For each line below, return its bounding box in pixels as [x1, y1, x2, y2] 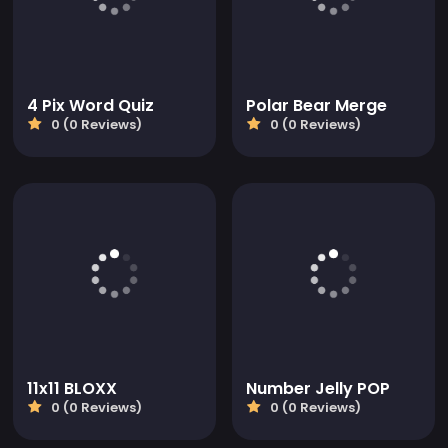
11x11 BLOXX [27, 377, 117, 401]
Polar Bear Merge [246, 94, 387, 118]
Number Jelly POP [246, 377, 390, 401]
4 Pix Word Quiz [27, 94, 154, 118]
